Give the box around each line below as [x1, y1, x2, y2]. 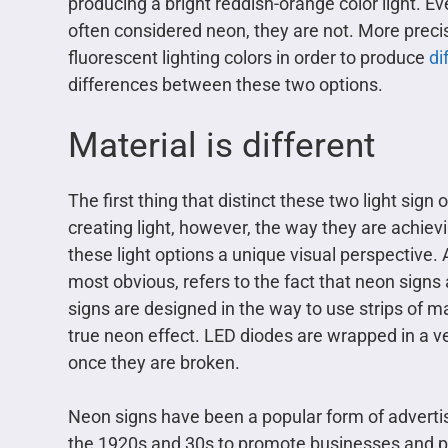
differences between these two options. [68, 74, 383, 96]
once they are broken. [68, 352, 240, 374]
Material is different [68, 125, 375, 167]
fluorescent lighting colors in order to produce [68, 47, 429, 69]
